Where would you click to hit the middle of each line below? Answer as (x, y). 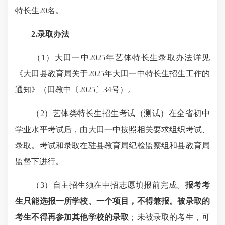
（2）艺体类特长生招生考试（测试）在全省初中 (113, 113)
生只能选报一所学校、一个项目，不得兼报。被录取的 (113, 201)
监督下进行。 (39, 161)
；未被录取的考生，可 (170, 217)
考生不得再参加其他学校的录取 (72, 217)
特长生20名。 (39, 10)
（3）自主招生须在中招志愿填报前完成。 (100, 185)
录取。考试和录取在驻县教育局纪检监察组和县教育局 (113, 145)
